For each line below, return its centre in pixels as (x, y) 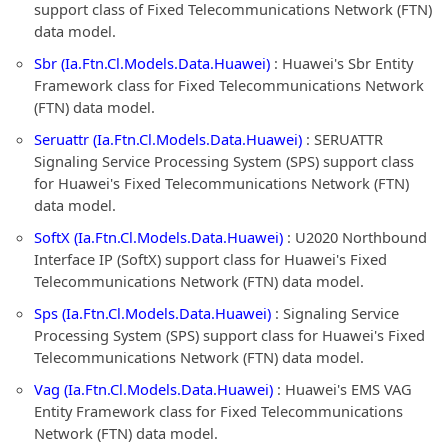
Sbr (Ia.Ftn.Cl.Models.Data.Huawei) (152, 63)
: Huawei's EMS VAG (342, 389)
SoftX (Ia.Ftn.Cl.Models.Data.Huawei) (158, 237)
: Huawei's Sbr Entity (341, 63)
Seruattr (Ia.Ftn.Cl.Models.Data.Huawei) (168, 139)
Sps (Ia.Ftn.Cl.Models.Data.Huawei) (152, 313)
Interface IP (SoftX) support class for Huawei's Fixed (210, 259)
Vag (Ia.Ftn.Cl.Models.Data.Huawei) (153, 389)
